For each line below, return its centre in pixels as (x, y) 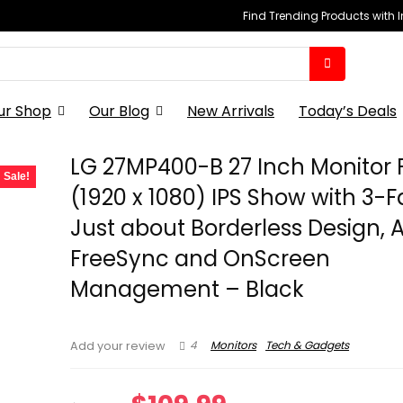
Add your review (118, 346)
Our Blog (119, 111)
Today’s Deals (348, 111)
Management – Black (188, 289)
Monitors (234, 345)
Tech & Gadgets (308, 345)
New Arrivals (231, 111)
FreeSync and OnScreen (201, 259)
